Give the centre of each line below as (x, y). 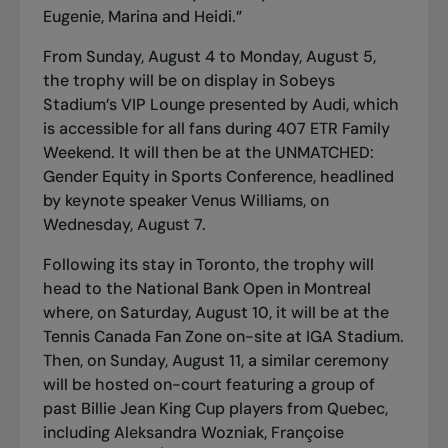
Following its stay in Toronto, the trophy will (208, 264)
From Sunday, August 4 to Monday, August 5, (209, 56)
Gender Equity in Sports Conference (177, 176)
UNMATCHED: (324, 152)
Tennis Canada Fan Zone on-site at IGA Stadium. (223, 336)
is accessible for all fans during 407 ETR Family (216, 128)
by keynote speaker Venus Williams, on (185, 200)
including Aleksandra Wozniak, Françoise (193, 432)
